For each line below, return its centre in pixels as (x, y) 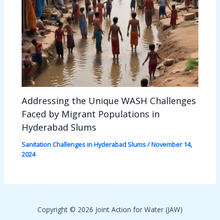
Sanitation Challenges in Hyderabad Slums (84, 144)
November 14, (172, 144)
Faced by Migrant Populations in (91, 114)
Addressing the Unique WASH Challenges (109, 100)
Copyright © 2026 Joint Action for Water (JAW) (110, 209)
